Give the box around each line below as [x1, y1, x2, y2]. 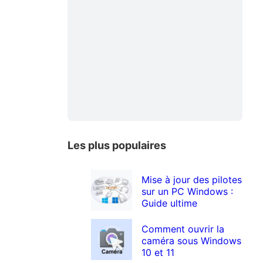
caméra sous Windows [141, 234, 242, 247]
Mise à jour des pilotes [141, 174, 242, 186]
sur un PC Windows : [141, 186, 234, 198]
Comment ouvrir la [141, 222, 225, 235]
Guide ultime [141, 197, 198, 210]
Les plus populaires [68, 139, 167, 152]
